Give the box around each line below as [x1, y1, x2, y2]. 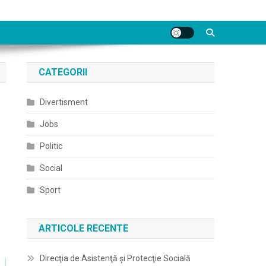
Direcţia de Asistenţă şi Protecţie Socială [40, 254, 191, 263]
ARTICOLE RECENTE [39, 223, 129, 234]
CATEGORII [39, 66, 88, 78]
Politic [40, 141, 63, 151]
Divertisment [40, 97, 88, 107]
